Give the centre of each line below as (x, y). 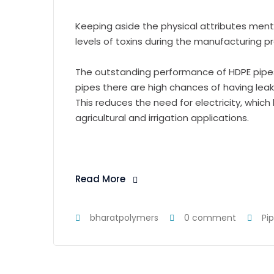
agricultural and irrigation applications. (162, 118)
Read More (100, 179)
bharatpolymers (124, 218)
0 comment (210, 218)
